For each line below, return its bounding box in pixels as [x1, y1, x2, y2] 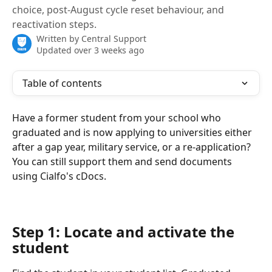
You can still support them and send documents [12, 155, 234, 168]
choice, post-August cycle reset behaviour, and [12, 3, 224, 16]
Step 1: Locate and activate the [12, 222, 238, 242]
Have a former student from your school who [12, 111, 223, 124]
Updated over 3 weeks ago [36, 44, 144, 56]
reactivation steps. [12, 18, 97, 31]
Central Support [81, 33, 146, 44]
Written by [36, 33, 81, 44]
